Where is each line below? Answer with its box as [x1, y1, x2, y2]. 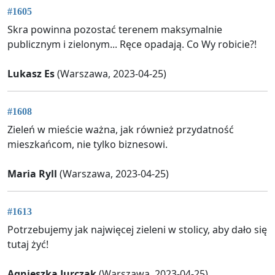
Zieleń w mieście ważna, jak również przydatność [7, 123, 234, 137]
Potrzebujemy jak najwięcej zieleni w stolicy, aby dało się [7, 223, 267, 237]
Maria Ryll [7, 167, 57, 181]
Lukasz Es [7, 66, 55, 80]
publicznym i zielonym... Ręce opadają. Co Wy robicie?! [7, 37, 257, 51]
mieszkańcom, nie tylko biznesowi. [7, 137, 168, 152]
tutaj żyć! [7, 238, 48, 252]
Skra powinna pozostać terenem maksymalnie [7, 22, 222, 36]
